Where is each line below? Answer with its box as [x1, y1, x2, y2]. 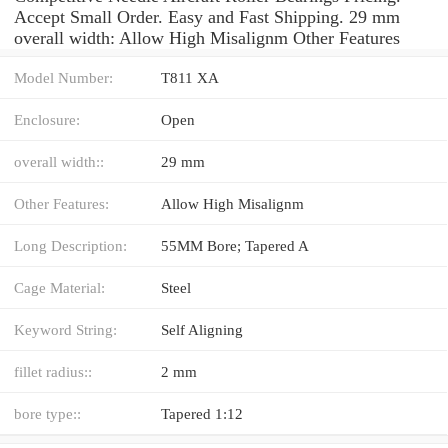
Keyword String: [14, 320, 117, 338]
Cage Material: [14, 278, 105, 296]
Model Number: [14, 68, 113, 86]
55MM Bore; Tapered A [161, 236, 309, 254]
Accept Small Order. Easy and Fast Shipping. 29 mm [14, 6, 400, 27]
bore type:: [14, 404, 81, 422]
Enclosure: [14, 110, 80, 128]
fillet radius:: [14, 362, 92, 380]
